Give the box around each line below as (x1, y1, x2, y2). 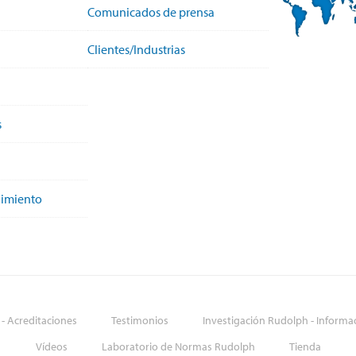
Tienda (288, 339, 321, 354)
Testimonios (111, 312, 168, 327)
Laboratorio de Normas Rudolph (101, 339, 255, 354)
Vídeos (35, 339, 68, 354)
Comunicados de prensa (87, 3, 215, 20)
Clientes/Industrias (87, 41, 185, 57)
